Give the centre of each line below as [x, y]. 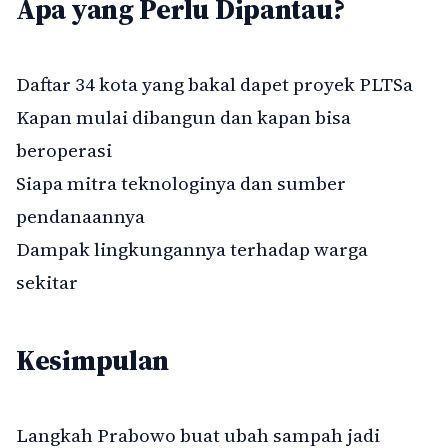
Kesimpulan [93, 360]
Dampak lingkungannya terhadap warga [192, 249]
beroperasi [64, 150]
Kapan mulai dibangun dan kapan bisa [183, 117]
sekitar [47, 282]
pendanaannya [80, 216]
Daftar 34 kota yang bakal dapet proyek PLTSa [214, 84]
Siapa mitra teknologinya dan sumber [181, 183]
